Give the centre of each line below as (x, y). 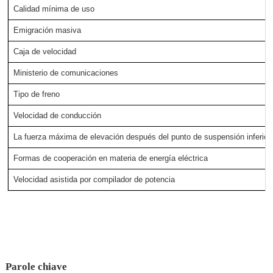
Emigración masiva (47, 30)
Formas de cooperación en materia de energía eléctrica (110, 158)
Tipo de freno (36, 94)
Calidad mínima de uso (54, 9)
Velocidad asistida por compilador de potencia (94, 179)
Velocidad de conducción (57, 115)
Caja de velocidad (44, 51)
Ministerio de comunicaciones (66, 73)
